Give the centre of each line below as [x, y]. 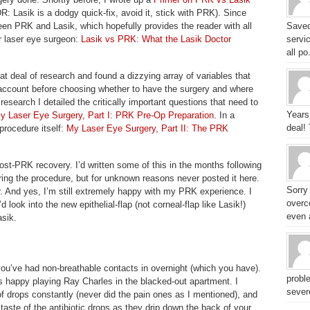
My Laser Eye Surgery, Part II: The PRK [147, 128]
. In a [224, 115]
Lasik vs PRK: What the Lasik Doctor [156, 39]
